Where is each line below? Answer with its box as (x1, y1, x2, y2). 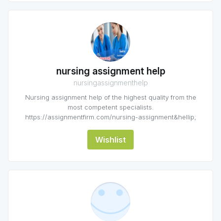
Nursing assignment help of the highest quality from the (25, 93, 196, 101)
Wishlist (95, 135, 126, 145)
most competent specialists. (67, 103, 154, 111)
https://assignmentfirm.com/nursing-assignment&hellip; (25, 113, 196, 121)
